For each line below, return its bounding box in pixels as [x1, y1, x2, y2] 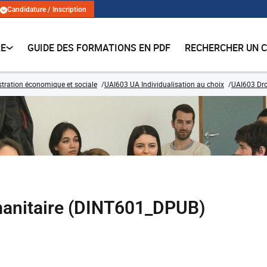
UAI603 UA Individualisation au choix [104, 79, 224, 89]
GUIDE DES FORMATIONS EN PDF [27, 41, 171, 54]
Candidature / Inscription [7, 5, 86, 14]
